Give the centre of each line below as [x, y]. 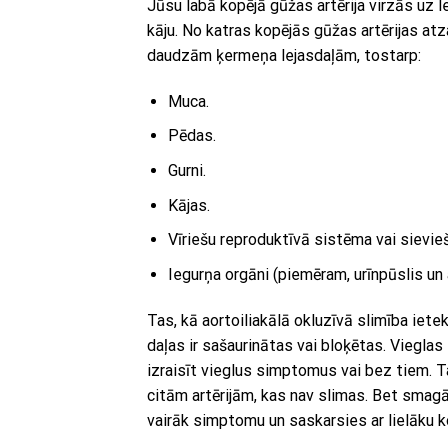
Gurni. [186, 170]
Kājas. [188, 205]
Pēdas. [191, 136]
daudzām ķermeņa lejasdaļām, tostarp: [284, 55]
